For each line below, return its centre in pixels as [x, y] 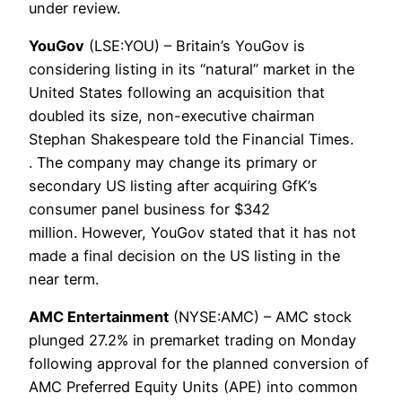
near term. [64, 280]
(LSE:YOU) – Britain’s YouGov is [195, 46]
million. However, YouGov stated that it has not [192, 233]
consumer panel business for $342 [149, 210]
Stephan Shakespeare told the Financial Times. [191, 140]
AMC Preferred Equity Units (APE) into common [193, 387]
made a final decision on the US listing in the [184, 256]
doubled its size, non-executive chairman [172, 116]
